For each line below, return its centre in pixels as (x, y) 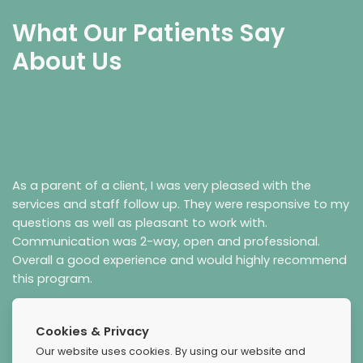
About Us (67, 62)
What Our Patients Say (149, 33)
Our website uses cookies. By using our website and (171, 352)
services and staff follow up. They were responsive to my (181, 204)
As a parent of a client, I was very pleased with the (162, 185)
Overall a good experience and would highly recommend (179, 260)
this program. (52, 278)
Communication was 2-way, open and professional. (166, 241)
